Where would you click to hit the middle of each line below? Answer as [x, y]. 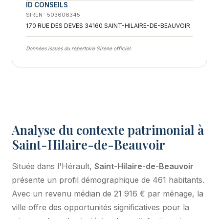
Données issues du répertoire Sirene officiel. [79, 48]
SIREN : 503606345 [53, 14]
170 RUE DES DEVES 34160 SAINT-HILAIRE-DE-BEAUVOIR [108, 25]
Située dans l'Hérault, [53, 166]
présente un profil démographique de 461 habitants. [108, 180]
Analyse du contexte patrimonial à [108, 129]
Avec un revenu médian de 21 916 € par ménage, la [108, 193]
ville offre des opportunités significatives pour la [100, 207]
